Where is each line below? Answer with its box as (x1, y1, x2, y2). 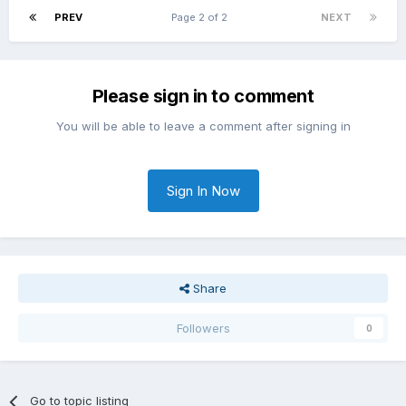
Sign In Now (166, 182, 240, 200)
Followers (176, 321, 230, 336)
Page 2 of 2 (170, 11, 233, 24)
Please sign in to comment (92, 85, 314, 108)
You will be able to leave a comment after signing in (55, 119, 351, 134)
